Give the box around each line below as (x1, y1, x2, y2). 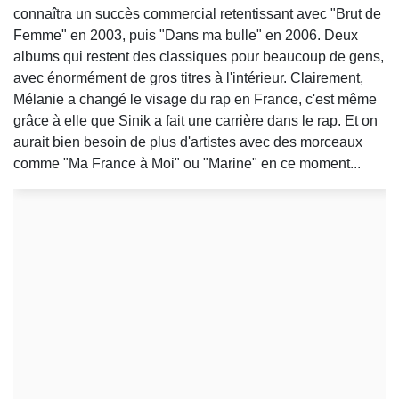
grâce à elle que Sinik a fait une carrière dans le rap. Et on (13, 112, 378, 128)
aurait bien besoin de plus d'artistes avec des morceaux (13, 134, 362, 150)
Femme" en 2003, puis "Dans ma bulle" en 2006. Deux (13, 27, 358, 43)
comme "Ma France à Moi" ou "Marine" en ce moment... (13, 155, 361, 171)
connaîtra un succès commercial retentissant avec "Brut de (13, 5, 381, 21)
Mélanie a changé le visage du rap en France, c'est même (13, 91, 377, 107)
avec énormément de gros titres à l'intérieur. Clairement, (13, 69, 363, 85)
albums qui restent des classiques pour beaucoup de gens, (13, 48, 384, 64)
